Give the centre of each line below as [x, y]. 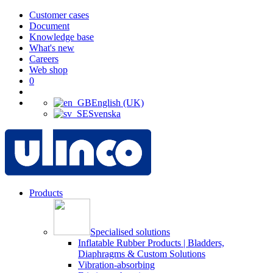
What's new [52, 48]
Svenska [105, 114]
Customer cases [59, 15]
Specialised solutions [130, 232]
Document [49, 26]
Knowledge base [62, 37]
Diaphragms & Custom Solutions [142, 254]
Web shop [48, 70]
